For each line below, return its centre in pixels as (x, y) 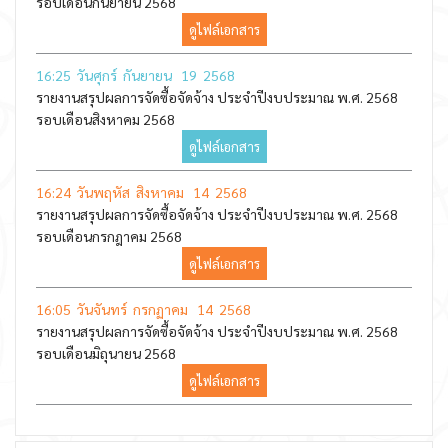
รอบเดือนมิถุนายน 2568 (106, 353)
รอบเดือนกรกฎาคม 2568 (109, 236)
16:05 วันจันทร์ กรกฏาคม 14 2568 (143, 309)
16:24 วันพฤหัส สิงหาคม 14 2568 (141, 192)
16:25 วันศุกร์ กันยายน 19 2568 (135, 75)
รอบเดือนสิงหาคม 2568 (105, 119)
